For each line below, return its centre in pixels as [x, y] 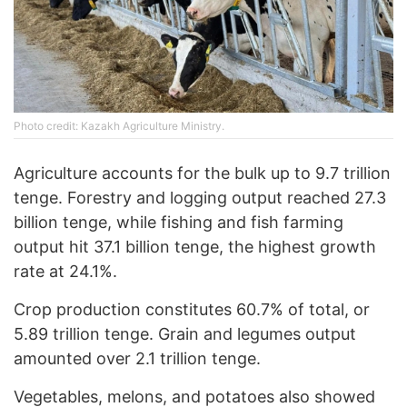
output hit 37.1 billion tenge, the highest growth [195, 247]
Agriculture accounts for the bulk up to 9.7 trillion [202, 174]
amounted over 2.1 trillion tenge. [137, 359]
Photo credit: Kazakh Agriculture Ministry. [119, 126]
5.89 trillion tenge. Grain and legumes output [185, 334]
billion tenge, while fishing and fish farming [179, 223]
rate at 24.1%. [65, 272]
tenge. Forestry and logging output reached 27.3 [200, 198]
